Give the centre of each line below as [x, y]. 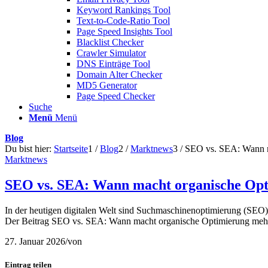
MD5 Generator [107, 85]
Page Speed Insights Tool [124, 31]
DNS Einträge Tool [113, 64]
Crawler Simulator [111, 53]
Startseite [71, 149]
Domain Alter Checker [119, 74]
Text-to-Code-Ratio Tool [123, 21]
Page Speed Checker [116, 96]
